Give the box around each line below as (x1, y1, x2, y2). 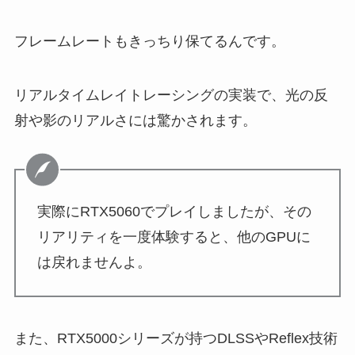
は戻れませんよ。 (36, 254, 151, 270)
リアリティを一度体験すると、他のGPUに (36, 228, 311, 245)
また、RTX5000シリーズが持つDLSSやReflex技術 (13, 330, 338, 347)
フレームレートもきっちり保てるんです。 (13, 33, 285, 50)
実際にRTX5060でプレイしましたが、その (36, 203, 311, 219)
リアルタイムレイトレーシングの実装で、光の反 (13, 86, 328, 103)
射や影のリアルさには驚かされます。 (13, 112, 257, 128)
